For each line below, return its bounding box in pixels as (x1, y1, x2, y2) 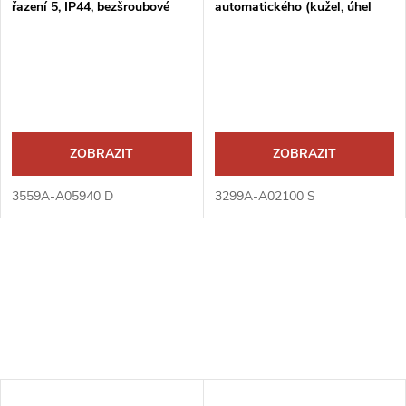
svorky (12, 16, 50, 34)
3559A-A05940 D (12, 188, 113, 206)
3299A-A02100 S (214, 188, 315, 206)
